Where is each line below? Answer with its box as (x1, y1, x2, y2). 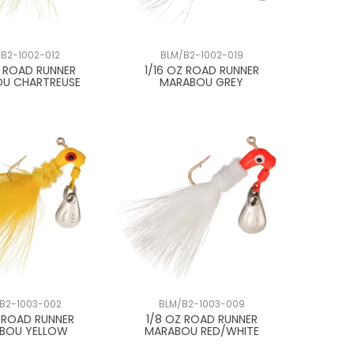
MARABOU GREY (160, 73, 244, 90)
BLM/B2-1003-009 (158, 298, 245, 311)
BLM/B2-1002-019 (160, 48, 243, 62)
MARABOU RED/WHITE (144, 323, 259, 340)
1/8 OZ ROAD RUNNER (145, 311, 258, 328)
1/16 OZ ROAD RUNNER (144, 62, 259, 78)
